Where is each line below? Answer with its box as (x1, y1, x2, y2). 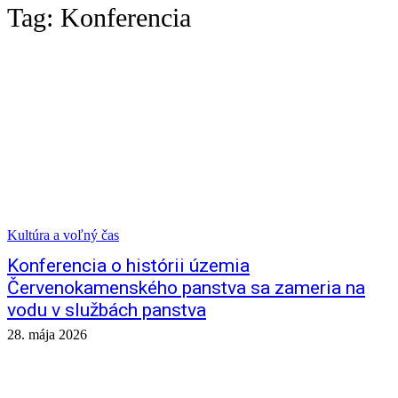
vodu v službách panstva (7, 299, 206, 321)
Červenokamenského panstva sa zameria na (7, 277, 365, 298)
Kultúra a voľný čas (7, 227, 119, 243)
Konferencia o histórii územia (7, 255, 250, 276)
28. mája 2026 (7, 327, 87, 342)
